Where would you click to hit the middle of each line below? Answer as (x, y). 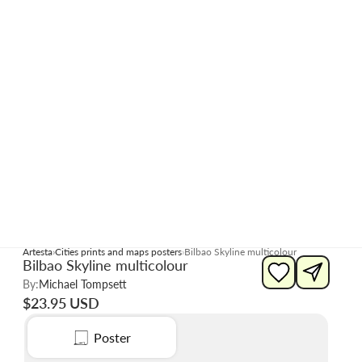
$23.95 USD (61, 303)
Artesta (38, 252)
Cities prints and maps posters (118, 252)
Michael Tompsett (83, 284)
